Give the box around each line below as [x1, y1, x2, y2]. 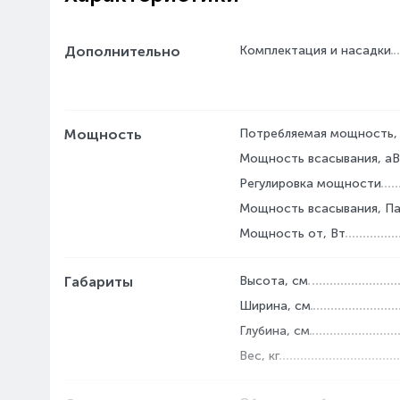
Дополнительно [64, 43, 180, 60]
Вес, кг [239, 348, 279, 363]
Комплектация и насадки [239, 43, 391, 58]
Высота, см [239, 273, 308, 288]
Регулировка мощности [239, 176, 381, 191]
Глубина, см [239, 323, 310, 338]
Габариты [64, 273, 133, 290]
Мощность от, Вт [239, 226, 346, 241]
